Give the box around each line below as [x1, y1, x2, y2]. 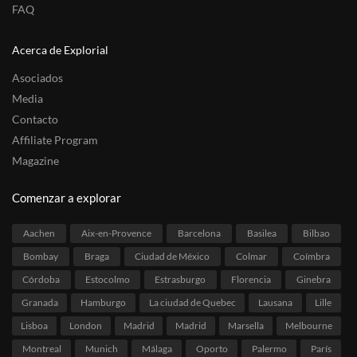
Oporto [195, 343, 228, 355]
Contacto [12, 112, 58, 126]
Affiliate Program [12, 132, 98, 147]
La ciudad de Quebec [148, 296, 236, 309]
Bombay [22, 250, 58, 263]
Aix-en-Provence [81, 227, 151, 240]
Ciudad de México [135, 250, 210, 263]
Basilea [247, 227, 277, 240]
